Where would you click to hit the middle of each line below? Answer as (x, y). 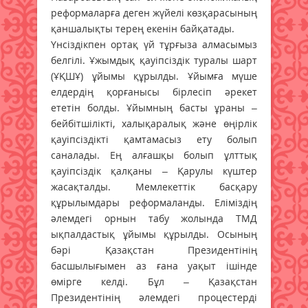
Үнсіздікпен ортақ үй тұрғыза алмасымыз (154, 44)
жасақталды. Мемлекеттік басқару (154, 186)
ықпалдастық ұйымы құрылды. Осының (154, 234)
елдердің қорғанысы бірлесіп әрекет (154, 91)
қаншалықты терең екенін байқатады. (143, 28)
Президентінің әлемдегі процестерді (154, 297)
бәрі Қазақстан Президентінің (154, 250)
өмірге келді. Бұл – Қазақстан (154, 281)
